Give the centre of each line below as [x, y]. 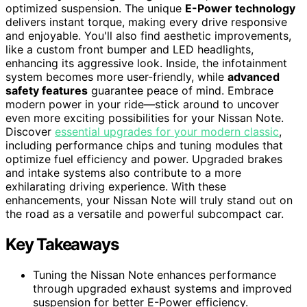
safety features [47, 91]
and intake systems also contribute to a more [123, 173]
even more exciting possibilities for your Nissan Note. [145, 118]
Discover [30, 132]
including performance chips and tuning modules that [144, 146]
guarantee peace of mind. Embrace [181, 91]
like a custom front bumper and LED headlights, [130, 50]
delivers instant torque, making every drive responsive [146, 22]
